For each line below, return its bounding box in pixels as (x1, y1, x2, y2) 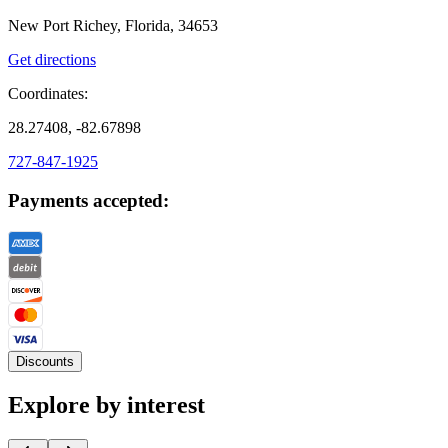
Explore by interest (8, 391, 205, 418)
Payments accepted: (8, 190, 169, 212)
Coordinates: (8, 85, 88, 103)
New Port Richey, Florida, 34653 (8, 17, 218, 35)
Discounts (16, 353, 74, 369)
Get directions (8, 51, 96, 69)
